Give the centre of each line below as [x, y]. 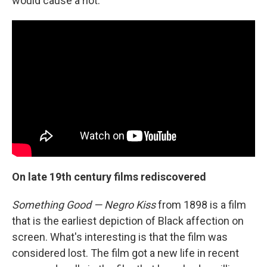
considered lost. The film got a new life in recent [125, 253]
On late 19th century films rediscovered [109, 177]
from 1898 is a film [201, 205]
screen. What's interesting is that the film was [120, 237]
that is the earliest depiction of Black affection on [128, 221]
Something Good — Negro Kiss [84, 205]
